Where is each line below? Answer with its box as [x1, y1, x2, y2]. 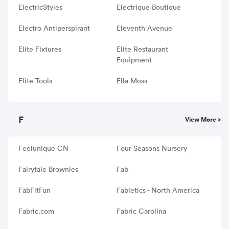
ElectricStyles [18, 2, 62, 12]
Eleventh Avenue [116, 23, 172, 33]
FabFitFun [18, 185, 51, 195]
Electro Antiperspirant [18, 23, 90, 33]
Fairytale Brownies [18, 164, 78, 174]
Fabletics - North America [116, 185, 199, 195]
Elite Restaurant [116, 44, 168, 54]
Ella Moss [116, 76, 147, 85]
